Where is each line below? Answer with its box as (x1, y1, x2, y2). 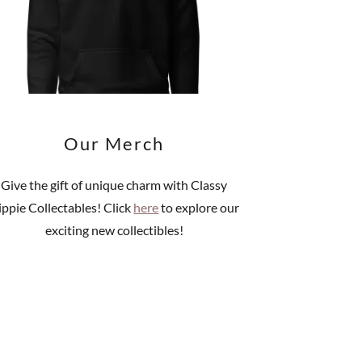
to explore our (158, 200, 240, 216)
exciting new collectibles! (44, 222, 183, 238)
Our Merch (64, 133, 165, 155)
